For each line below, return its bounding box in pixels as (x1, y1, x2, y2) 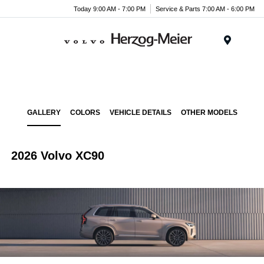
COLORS (70, 108, 100, 117)
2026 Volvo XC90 (11, 149, 105, 162)
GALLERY (27, 108, 61, 117)
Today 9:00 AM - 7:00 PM (74, 5, 146, 12)
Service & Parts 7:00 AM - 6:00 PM (156, 5, 255, 12)
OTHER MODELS (180, 108, 237, 117)
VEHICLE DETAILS (109, 108, 171, 117)
